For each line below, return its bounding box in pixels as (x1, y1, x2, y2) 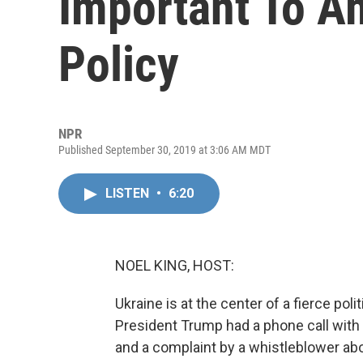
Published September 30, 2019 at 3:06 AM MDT (58, 143, 271, 156)
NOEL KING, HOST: (115, 257, 234, 274)
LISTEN (105, 186, 152, 201)
